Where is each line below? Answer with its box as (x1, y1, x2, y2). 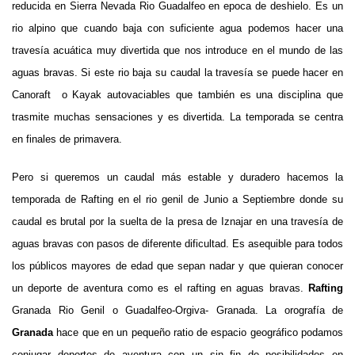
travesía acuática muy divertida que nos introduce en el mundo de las (12, 44, 343, 56)
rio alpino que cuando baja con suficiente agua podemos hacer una (12, 21, 343, 34)
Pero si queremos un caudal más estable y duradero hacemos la (12, 170, 343, 183)
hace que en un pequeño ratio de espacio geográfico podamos (53, 326, 343, 338)
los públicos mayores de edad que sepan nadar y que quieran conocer (12, 259, 343, 272)
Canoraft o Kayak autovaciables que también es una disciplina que (12, 88, 343, 101)
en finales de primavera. (12, 132, 122, 145)
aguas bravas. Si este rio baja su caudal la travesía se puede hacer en (12, 66, 343, 78)
